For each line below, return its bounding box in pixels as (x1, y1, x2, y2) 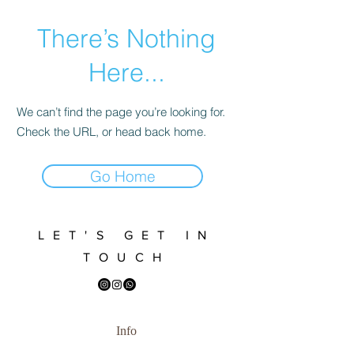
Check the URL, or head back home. (17, 124, 206, 140)
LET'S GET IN (37, 228, 216, 243)
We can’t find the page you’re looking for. (17, 104, 225, 120)
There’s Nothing (37, 23, 216, 55)
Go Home (89, 167, 156, 186)
